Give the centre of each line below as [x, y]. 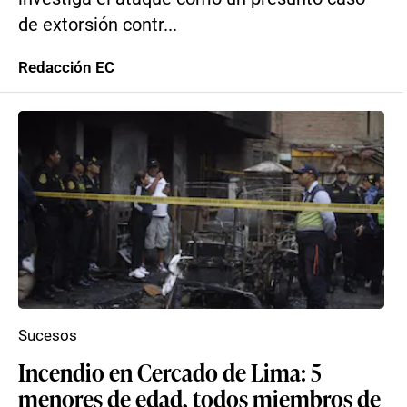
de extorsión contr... [98, 25]
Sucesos [48, 335]
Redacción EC [66, 67]
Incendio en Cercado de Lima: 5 [170, 372]
